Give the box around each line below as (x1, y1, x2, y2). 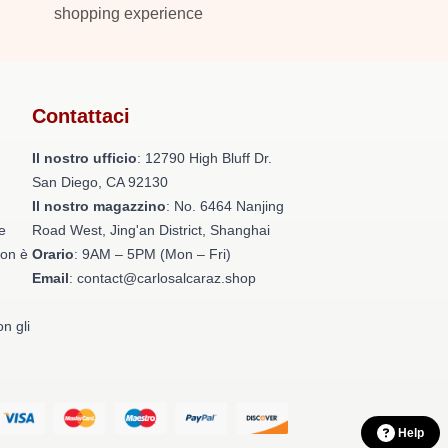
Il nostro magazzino (32, 198, 166, 214)
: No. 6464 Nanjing (166, 198, 284, 214)
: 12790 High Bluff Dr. (137, 150, 272, 166)
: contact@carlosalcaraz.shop (69, 270, 256, 286)
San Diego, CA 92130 (32, 174, 168, 190)
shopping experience (53, 5, 203, 22)
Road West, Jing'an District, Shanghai (32, 222, 270, 238)
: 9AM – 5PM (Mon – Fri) (74, 246, 231, 262)
